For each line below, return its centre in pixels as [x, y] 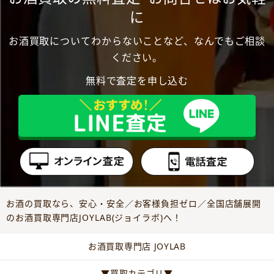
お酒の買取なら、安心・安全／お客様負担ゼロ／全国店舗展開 [134, 204]
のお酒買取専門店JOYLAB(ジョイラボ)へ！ [94, 218]
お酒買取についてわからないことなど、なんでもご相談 [137, 41]
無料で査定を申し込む [137, 80]
